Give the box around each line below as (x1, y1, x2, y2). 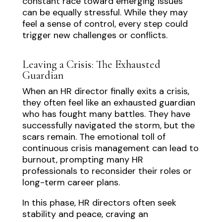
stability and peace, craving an (22, 208, 148, 221)
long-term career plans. (22, 176, 120, 189)
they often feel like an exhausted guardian (22, 97, 195, 109)
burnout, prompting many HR (22, 154, 143, 166)
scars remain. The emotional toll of (22, 131, 166, 143)
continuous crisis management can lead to (22, 142, 199, 155)
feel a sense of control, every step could (22, 18, 188, 30)
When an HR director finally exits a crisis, (22, 85, 189, 98)
